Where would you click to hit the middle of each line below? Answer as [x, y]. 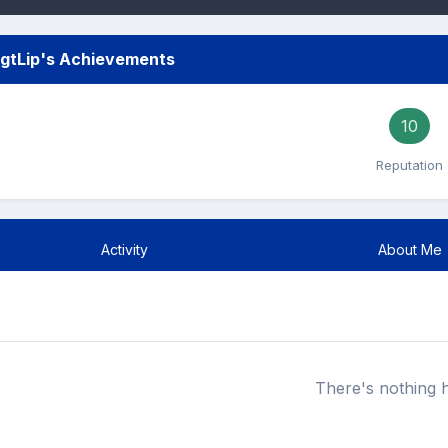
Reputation [410, 164]
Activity [125, 249]
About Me [409, 249]
